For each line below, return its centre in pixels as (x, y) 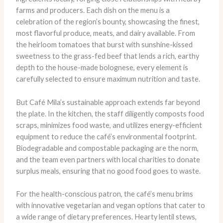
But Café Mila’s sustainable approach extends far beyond (108, 102)
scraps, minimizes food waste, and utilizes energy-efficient (109, 125)
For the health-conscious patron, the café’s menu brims (104, 194)
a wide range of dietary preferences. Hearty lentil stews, (106, 217)
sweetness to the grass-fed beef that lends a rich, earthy (107, 56)
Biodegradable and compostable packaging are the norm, (107, 148)
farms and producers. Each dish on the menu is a (93, 10)
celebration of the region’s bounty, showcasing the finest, (108, 22)
